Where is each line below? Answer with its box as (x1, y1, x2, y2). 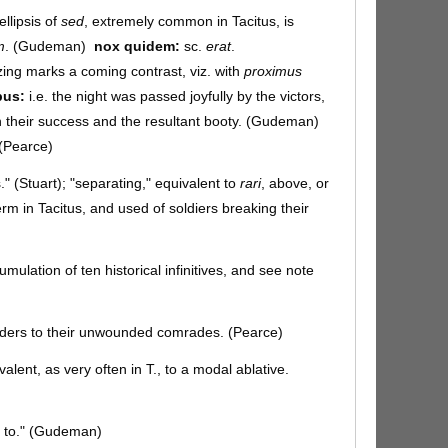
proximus (244, 62, 302, 79)
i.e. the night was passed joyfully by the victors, (25, 87, 325, 104)
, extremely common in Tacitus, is (84, 12, 294, 29)
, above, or (261, 174, 329, 191)
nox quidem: (94, 37, 184, 54)
